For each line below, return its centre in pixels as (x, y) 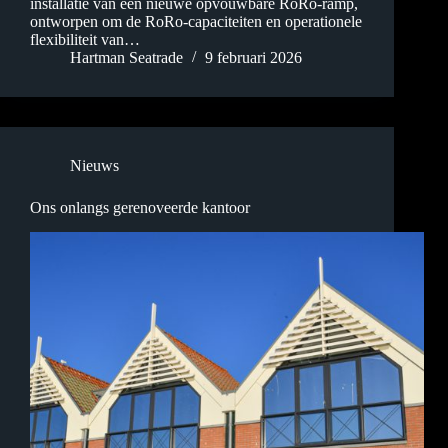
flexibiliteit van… (85, 40)
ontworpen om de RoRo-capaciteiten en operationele (196, 22)
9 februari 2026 (253, 58)
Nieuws (94, 166)
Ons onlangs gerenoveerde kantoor (140, 208)
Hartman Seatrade (126, 58)
